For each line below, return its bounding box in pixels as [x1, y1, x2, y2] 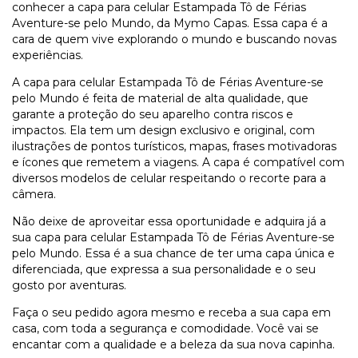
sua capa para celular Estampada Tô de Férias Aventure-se [12, 229, 335, 245]
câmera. [12, 186, 56, 201]
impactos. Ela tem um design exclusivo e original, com [12, 122, 315, 137]
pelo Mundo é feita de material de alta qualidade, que [12, 90, 308, 105]
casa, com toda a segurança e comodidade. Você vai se [12, 320, 319, 336]
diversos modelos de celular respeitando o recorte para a [12, 170, 326, 185]
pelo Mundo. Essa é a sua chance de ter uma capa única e [12, 245, 335, 261]
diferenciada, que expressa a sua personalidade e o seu [12, 261, 316, 276]
